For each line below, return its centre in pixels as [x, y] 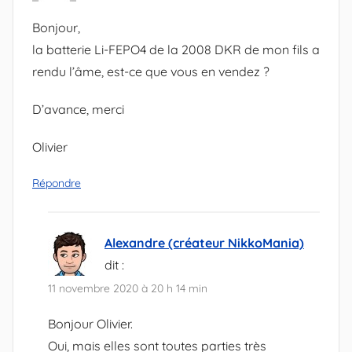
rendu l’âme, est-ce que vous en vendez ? [151, 71]
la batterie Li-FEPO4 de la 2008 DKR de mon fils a [176, 49]
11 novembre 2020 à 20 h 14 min [128, 289]
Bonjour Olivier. [90, 324]
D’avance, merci [78, 109]
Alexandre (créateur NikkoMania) [204, 242]
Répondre [57, 183]
